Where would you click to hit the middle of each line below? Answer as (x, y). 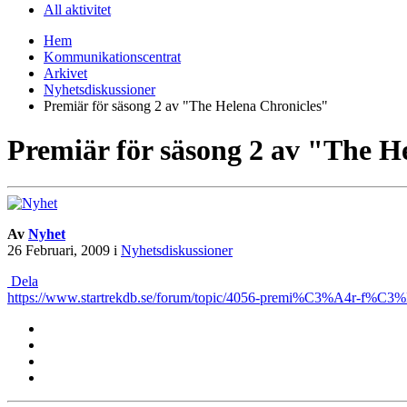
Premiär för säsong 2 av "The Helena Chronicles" (186, 105)
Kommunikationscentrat (112, 56)
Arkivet (65, 73)
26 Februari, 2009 (59, 251)
